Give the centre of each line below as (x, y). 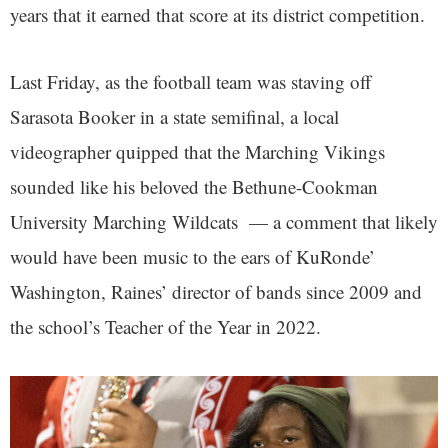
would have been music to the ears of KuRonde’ (192, 257)
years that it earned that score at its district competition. (217, 15)
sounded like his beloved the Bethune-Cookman (194, 187)
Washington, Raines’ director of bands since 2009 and (216, 292)
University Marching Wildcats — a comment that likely (224, 222)
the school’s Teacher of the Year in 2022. (165, 327)
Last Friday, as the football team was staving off (190, 82)
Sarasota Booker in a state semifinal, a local (174, 117)
